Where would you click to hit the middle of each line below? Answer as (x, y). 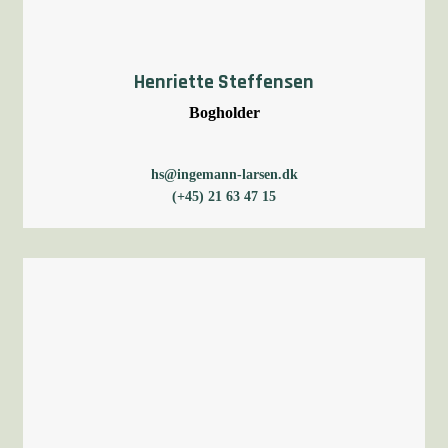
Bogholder (224, 112)
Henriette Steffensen (224, 81)
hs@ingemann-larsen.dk (224, 174)
